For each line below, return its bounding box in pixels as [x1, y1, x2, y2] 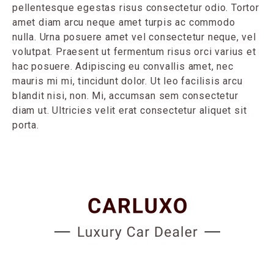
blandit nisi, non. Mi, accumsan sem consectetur [12, 90, 239, 102]
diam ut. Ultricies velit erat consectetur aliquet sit [12, 105, 247, 117]
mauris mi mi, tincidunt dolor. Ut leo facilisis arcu [12, 75, 243, 87]
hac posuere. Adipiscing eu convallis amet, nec [12, 61, 234, 73]
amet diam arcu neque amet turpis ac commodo [12, 17, 235, 29]
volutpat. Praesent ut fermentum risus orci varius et [12, 46, 256, 58]
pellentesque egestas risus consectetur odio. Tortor [12, 2, 259, 14]
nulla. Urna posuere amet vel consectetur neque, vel [12, 31, 256, 43]
